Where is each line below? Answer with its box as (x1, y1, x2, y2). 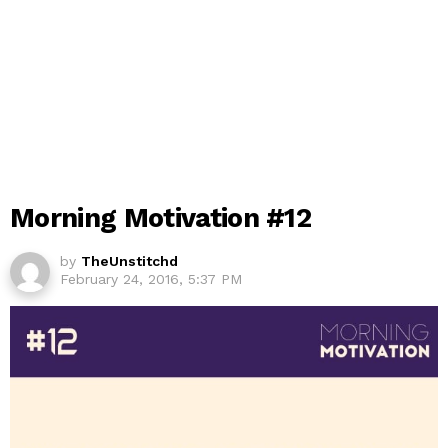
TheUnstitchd (81, 252, 178, 269)
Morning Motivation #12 (10, 201, 312, 234)
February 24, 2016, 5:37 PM (60, 270, 242, 287)
